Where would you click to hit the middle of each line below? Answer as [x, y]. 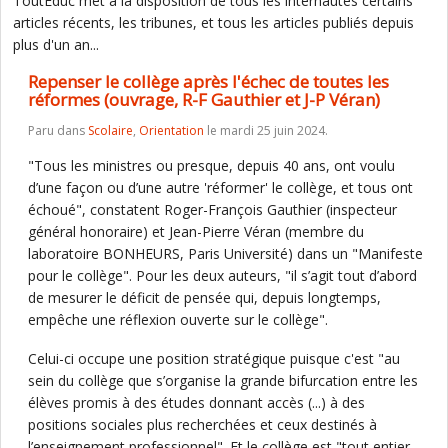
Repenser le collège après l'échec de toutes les [208, 81]
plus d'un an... [56, 44]
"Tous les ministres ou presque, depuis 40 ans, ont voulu [211, 165]
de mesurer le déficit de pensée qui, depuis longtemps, [204, 297]
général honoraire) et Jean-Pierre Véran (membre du [196, 231]
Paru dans [58, 130]
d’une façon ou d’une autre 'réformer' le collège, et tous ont [220, 187]
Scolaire [110, 130]
